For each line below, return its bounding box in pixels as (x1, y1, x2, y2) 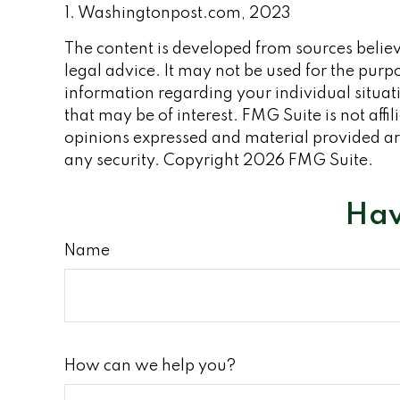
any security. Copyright (64, 153, 243, 170)
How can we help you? (64, 358, 236, 375)
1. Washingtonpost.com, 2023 (64, 5, 291, 22)
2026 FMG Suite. (243, 153, 373, 170)
